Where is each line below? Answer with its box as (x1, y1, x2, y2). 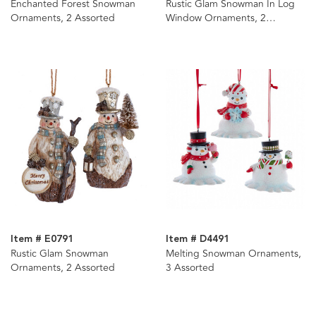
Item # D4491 (165, 231, 229, 247)
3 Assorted (165, 260, 214, 275)
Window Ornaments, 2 (165, 11, 266, 26)
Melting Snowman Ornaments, (165, 245, 301, 261)
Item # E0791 (11, 231, 73, 247)
